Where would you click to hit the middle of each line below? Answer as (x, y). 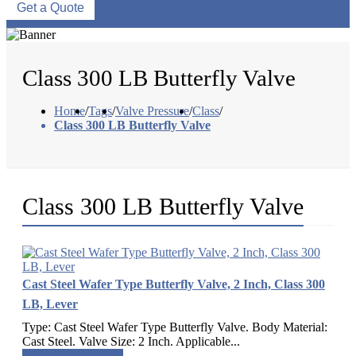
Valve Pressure (152, 111)
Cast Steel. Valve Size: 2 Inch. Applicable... (131, 342)
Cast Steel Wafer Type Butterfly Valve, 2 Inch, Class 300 (174, 284)
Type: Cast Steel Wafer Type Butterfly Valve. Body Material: (175, 327)
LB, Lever (50, 304)
